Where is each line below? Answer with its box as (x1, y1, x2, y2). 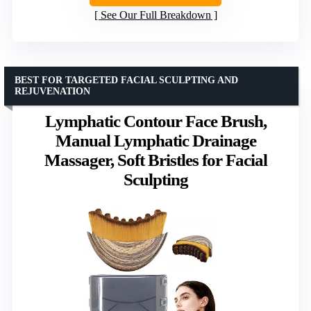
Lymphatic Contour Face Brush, (44, 111, 267, 131)
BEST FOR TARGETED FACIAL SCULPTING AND (15, 74, 238, 85)
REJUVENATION (15, 85, 90, 96)
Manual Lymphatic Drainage (55, 131, 256, 150)
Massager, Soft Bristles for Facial (44, 150, 267, 169)
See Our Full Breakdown (100, 8, 211, 21)
